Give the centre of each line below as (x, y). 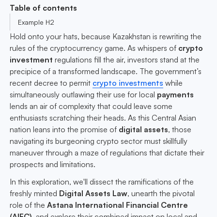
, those (180, 130)
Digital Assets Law (93, 194)
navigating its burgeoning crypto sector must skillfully (99, 141)
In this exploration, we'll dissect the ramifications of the (102, 182)
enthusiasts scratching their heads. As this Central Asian (103, 118)
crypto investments (128, 83)
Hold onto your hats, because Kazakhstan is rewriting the (106, 37)
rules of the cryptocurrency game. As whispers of (94, 48)
